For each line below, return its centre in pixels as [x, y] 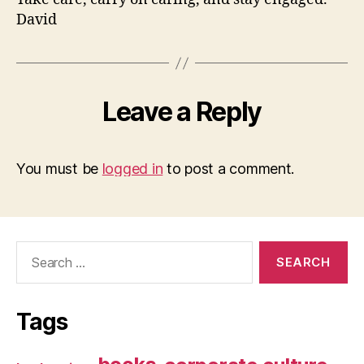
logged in [132, 169]
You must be [59, 169]
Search [32, 249]
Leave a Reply [182, 112]
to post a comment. [229, 169]
